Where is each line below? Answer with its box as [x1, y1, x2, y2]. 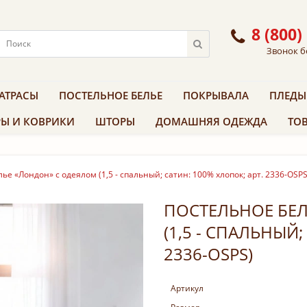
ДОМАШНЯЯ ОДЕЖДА [156, 114, 267, 128]
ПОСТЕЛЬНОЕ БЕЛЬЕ [59, 88, 162, 102]
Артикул [171, 282, 204, 294]
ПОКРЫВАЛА [183, 88, 249, 102]
